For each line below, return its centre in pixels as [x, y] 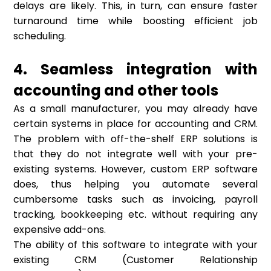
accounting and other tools [116, 91]
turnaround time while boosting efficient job [135, 21]
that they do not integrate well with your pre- [135, 154]
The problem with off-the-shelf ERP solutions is [135, 139]
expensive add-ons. [60, 230]
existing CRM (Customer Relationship [135, 260]
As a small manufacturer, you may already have [135, 109]
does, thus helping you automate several [135, 184]
